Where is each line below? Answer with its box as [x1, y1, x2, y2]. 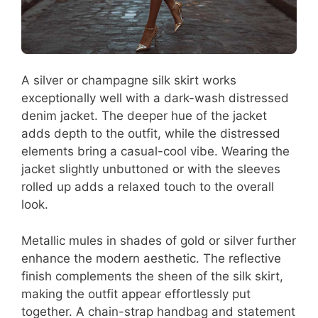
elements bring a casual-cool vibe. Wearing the [21, 144, 290, 159]
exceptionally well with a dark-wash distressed [21, 91, 289, 106]
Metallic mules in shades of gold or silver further [21, 233, 296, 248]
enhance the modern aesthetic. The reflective [21, 251, 281, 265]
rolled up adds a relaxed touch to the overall [21, 180, 274, 194]
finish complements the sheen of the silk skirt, [21, 268, 283, 283]
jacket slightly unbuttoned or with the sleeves [21, 162, 280, 177]
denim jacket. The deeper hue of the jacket [21, 109, 267, 124]
